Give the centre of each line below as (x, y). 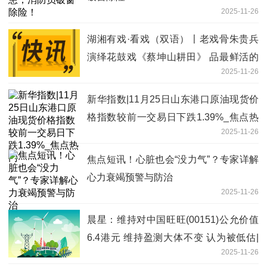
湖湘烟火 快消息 (122, 74)
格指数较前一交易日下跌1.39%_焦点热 (173, 117)
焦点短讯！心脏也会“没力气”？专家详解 (173, 159)
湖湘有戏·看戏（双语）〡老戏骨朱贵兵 (173, 39)
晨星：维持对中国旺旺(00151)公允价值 (173, 219)
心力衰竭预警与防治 (130, 177)
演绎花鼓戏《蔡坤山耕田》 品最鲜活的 (173, 57)
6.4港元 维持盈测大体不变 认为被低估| (173, 237)
